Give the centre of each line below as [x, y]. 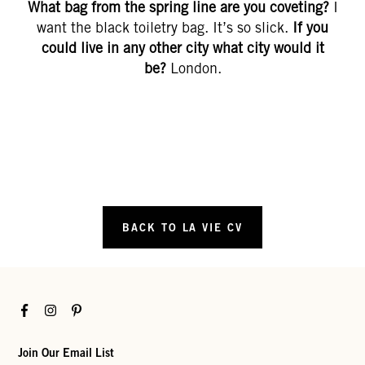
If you [310, 27]
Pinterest [92, 308]
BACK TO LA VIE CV [182, 228]
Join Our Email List [66, 352]
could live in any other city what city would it [182, 48]
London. [196, 68]
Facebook [41, 308]
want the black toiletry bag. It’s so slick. [165, 27]
